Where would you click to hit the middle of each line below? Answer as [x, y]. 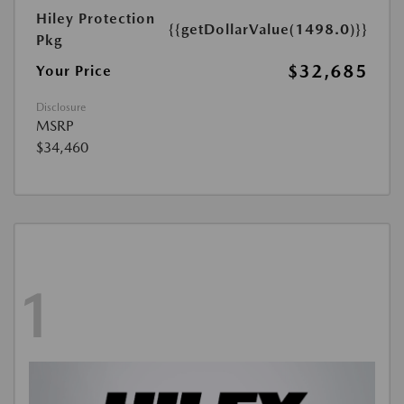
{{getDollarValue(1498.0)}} [268, 29]
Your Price [74, 71]
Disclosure [61, 107]
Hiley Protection [96, 18]
